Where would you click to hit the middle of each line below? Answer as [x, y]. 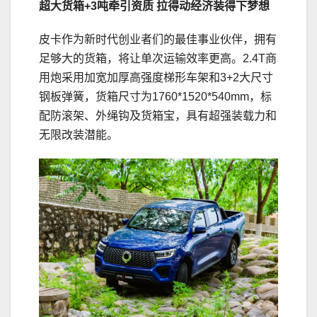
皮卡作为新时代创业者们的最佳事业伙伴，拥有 [158, 40]
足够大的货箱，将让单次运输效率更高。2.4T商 [158, 59]
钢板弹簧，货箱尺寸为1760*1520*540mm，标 [155, 97]
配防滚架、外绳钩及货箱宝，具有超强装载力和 [158, 116]
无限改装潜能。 [79, 135]
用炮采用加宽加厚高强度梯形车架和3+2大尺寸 [156, 78]
